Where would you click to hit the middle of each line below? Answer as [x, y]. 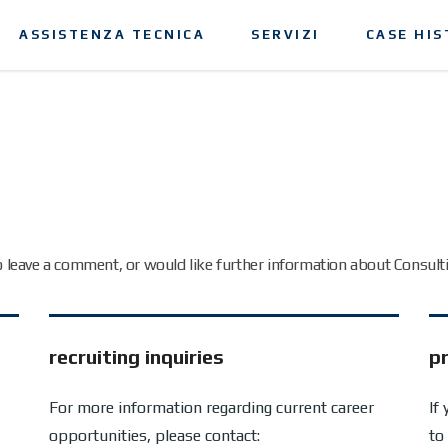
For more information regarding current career [211, 407]
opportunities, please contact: [154, 435]
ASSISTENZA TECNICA [112, 34]
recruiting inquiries [136, 356]
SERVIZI [285, 34]
